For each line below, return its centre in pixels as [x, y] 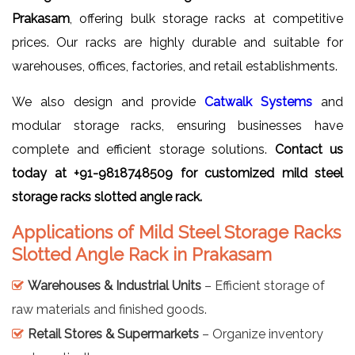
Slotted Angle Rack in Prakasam [142, 254]
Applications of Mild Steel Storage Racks [176, 232]
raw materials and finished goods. [109, 309]
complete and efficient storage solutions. [143, 149]
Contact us [309, 149]
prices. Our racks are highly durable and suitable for [177, 42]
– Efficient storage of [263, 285]
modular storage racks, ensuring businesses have [177, 125]
